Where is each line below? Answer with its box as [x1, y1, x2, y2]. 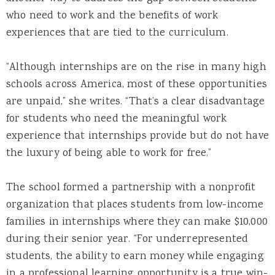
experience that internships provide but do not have [6, 128, 269, 145]
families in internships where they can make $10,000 [6, 214, 268, 231]
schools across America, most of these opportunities [6, 77, 267, 93]
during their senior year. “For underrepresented [6, 231, 249, 248]
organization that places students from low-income [6, 197, 264, 214]
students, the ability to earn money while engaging [6, 249, 264, 265]
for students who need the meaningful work [6, 111, 227, 128]
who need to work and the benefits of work [6, 8, 219, 25]
